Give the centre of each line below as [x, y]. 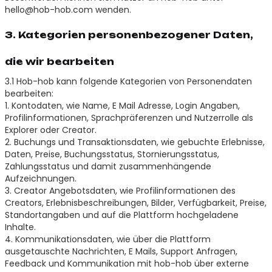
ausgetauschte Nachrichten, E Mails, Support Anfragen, [121, 251]
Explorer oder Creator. [50, 130]
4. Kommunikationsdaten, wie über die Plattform [107, 239]
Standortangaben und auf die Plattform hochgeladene [121, 215]
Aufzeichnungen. [40, 178]
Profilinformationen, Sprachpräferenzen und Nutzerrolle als [129, 117]
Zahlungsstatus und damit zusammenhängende [108, 166]
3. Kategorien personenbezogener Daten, [129, 35]
